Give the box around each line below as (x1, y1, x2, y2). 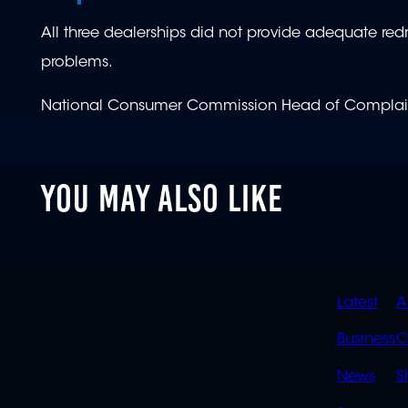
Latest (336, 295, 378, 311)
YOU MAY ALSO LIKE (41, 175, 284, 220)
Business (336, 332, 395, 348)
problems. (41, 56, 118, 71)
